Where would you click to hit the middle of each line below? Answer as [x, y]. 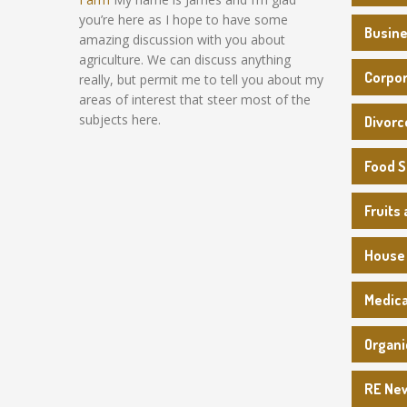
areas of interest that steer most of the [195, 99]
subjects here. [120, 119]
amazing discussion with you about [182, 40]
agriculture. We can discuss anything [185, 60]
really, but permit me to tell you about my [201, 79]
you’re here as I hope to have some [184, 20]
